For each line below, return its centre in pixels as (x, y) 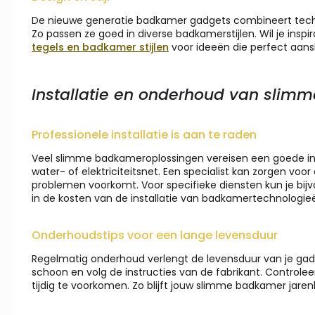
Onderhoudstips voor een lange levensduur (155, 236)
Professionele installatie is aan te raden (144, 135)
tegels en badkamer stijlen (100, 47)
